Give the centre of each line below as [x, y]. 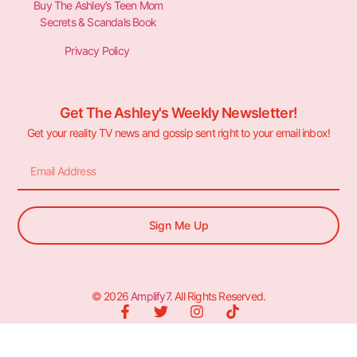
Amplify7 [150, 296]
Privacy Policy [98, 50]
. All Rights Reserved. [218, 296]
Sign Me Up [178, 225]
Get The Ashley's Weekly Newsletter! [178, 113]
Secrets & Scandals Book [98, 22]
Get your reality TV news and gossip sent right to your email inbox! [178, 133]
